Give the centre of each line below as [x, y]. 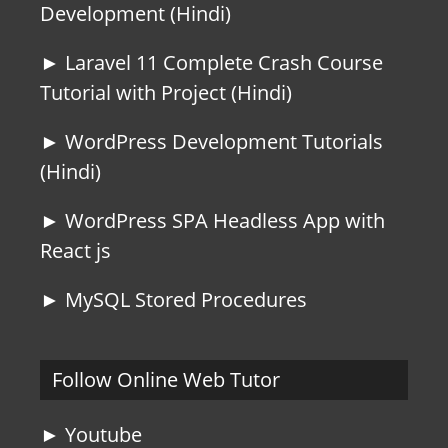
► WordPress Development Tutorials [211, 141]
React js [75, 250]
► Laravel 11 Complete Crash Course [211, 62]
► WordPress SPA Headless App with [212, 220]
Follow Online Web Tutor [166, 379]
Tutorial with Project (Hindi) [166, 92]
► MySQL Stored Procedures [173, 299]
